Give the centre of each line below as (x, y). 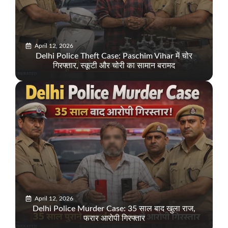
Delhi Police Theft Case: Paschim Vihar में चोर (114, 56)
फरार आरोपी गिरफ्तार (114, 219)
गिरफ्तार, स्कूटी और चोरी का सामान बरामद (114, 66)
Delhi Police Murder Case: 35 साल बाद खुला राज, (114, 209)
